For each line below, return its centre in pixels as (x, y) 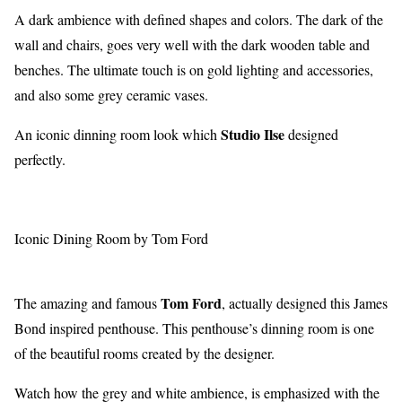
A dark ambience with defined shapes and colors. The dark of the (199, 20)
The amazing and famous (87, 303)
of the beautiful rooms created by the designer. (144, 354)
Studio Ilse (251, 135)
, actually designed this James (305, 303)
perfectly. (40, 160)
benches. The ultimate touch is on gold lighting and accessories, (194, 70)
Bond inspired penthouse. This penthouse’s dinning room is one (194, 328)
